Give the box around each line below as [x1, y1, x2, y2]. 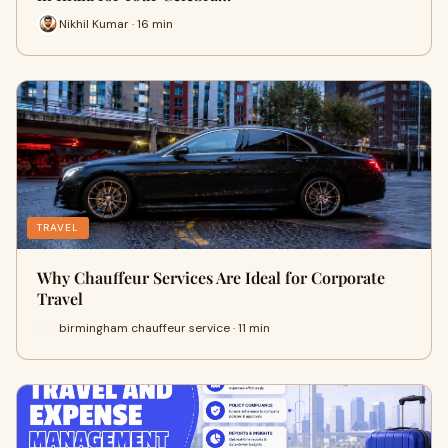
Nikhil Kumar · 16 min [59, 15, 173, 32]
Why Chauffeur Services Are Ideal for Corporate [37, 267, 385, 288]
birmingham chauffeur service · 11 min [59, 319, 270, 336]
